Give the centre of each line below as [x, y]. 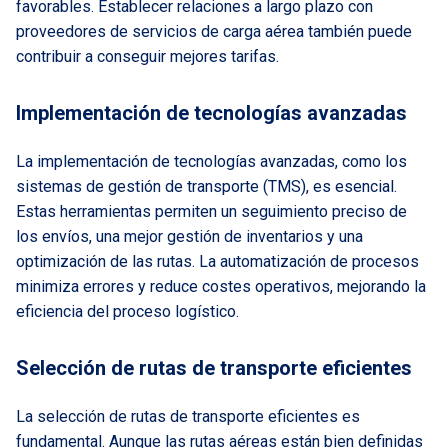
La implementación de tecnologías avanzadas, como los [211, 161]
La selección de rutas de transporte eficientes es [188, 416]
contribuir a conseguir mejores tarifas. [147, 56]
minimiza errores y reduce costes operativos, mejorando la [221, 286]
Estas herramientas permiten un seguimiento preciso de [211, 211]
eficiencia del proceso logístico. [127, 311]
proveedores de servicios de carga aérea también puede [214, 31]
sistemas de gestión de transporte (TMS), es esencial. [206, 186]
